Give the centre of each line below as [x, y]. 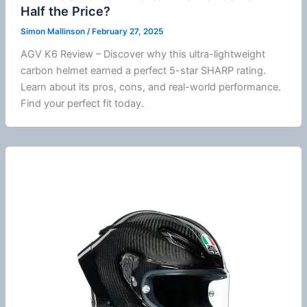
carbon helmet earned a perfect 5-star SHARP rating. [143, 71]
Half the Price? [65, 11]
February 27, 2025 [127, 32]
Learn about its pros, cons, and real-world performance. [150, 87]
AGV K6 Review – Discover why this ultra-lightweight [143, 54]
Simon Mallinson [53, 32]
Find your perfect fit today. [82, 104]
